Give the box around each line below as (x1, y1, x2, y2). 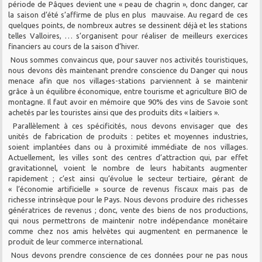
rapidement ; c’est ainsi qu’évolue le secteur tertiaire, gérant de (8, 174, 248, 182)
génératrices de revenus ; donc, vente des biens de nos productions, (8, 205, 248, 214)
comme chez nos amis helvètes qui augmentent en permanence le (8, 226, 248, 235)
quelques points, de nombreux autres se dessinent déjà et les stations (8, 20, 248, 29)
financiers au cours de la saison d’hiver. (8, 42, 140, 50)
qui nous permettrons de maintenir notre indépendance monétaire (8, 216, 248, 225)
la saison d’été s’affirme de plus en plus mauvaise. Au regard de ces (8, 10, 248, 19)
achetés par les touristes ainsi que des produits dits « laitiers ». (8, 108, 220, 116)
